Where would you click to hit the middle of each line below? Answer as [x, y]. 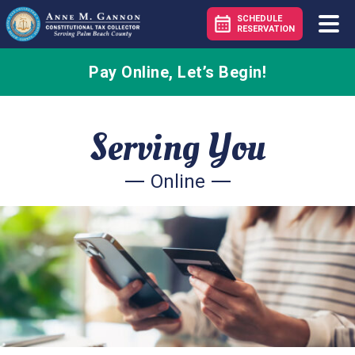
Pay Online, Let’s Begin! [177, 72]
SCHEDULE [260, 19]
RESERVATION [266, 29]
